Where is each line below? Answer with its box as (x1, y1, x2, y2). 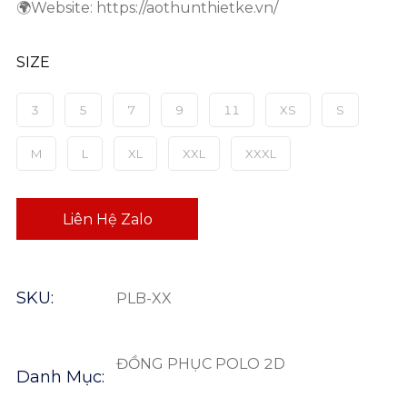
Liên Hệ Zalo (62, 210, 153, 228)
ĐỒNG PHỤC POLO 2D (116, 355, 285, 373)
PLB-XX (116, 289, 172, 307)
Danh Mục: (16, 367, 104, 388)
